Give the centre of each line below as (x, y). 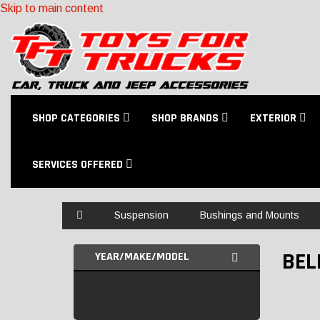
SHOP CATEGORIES (77, 118)
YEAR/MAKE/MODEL (142, 257)
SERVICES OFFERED (79, 165)
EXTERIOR (275, 118)
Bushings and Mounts (250, 215)
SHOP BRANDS (186, 118)
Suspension (141, 215)
